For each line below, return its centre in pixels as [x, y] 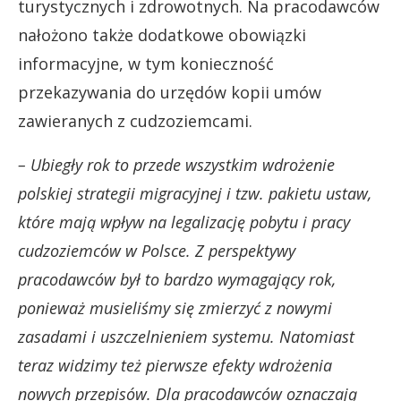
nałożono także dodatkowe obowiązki [162, 34]
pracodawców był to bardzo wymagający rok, [177, 279]
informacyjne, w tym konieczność [146, 63]
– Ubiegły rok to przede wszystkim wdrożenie [176, 164]
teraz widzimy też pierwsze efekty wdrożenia [175, 365]
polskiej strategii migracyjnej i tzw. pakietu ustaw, [195, 193]
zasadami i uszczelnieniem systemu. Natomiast [186, 336]
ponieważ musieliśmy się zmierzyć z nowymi [175, 307]
